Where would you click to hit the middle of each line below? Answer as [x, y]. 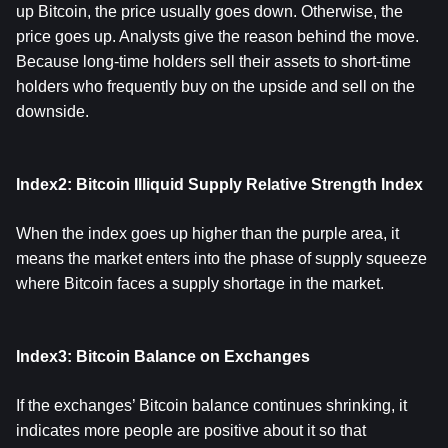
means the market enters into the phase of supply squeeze [221, 258]
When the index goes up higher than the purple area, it [207, 233]
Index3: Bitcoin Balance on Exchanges [163, 356]
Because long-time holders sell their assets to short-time [213, 61]
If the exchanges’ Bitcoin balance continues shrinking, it [211, 405]
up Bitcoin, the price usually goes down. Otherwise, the [209, 11]
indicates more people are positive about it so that [191, 430]
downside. [52, 111]
